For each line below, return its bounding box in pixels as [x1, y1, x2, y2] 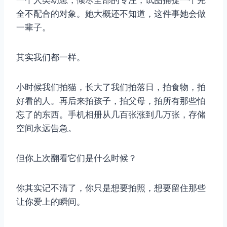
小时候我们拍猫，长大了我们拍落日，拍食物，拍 [16, 82, 206, 93]
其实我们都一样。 [16, 52, 85, 63]
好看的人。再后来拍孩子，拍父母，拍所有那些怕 [16, 96, 206, 106]
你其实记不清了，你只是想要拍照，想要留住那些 [16, 183, 206, 194]
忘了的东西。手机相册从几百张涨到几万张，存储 [16, 109, 206, 120]
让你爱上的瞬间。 [16, 197, 85, 207]
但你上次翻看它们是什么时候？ [16, 153, 137, 164]
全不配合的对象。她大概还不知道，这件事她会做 [16, 9, 206, 19]
